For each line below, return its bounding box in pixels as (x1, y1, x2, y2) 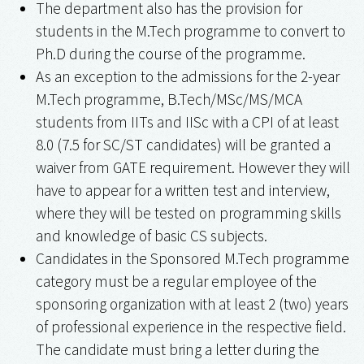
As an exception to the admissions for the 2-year (35, 67, 340, 87)
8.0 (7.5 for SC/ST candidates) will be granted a (35, 135, 331, 155)
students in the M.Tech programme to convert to (35, 21, 345, 41)
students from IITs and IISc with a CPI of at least (35, 112, 339, 132)
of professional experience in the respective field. (35, 317, 346, 337)
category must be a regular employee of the (35, 271, 317, 292)
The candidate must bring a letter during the (35, 340, 319, 360)
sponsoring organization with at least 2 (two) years (35, 294, 349, 314)
